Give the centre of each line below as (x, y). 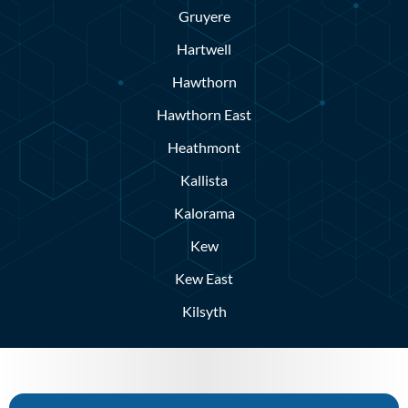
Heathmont (204, 148)
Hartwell (204, 49)
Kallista (204, 180)
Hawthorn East (204, 115)
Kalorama (204, 213)
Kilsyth (204, 311)
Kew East (204, 279)
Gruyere (204, 16)
